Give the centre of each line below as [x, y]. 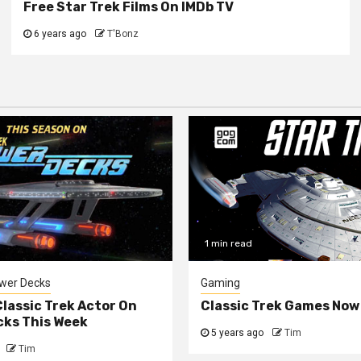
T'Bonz [122, 33]
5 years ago [236, 332]
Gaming [220, 282]
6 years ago [58, 33]
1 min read [228, 243]
